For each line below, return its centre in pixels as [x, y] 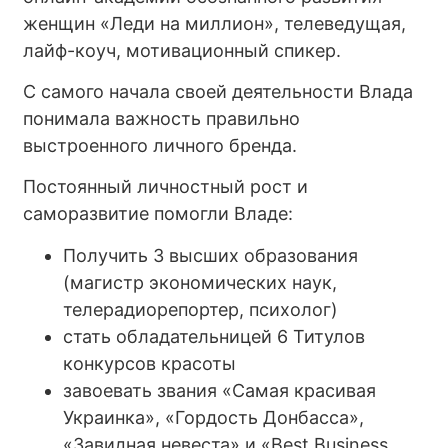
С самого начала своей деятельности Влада [218, 92]
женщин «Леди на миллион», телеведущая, [215, 23]
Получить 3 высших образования [211, 255]
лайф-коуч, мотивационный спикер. [182, 50]
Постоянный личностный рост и [166, 187]
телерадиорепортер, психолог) [201, 309]
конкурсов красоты [150, 363]
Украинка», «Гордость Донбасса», [214, 417]
